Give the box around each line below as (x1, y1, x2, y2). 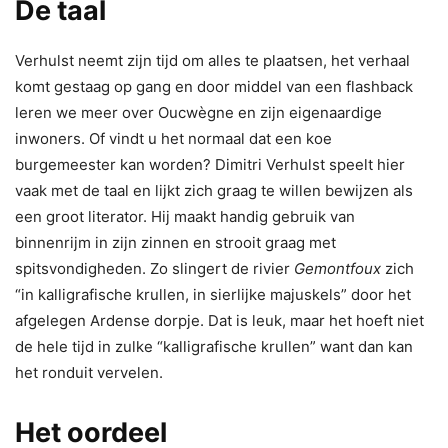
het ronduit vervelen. (15, 362, 163, 382)
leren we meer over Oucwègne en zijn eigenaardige (15, 102, 382, 122)
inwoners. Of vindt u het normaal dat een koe (15, 128, 332, 148)
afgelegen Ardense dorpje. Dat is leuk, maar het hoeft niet (15, 310, 424, 330)
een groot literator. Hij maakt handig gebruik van (15, 206, 355, 226)
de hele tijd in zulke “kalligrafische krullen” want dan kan (15, 336, 413, 356)
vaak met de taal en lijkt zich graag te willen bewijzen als (15, 180, 413, 200)
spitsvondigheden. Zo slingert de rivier (15, 258, 294, 278)
